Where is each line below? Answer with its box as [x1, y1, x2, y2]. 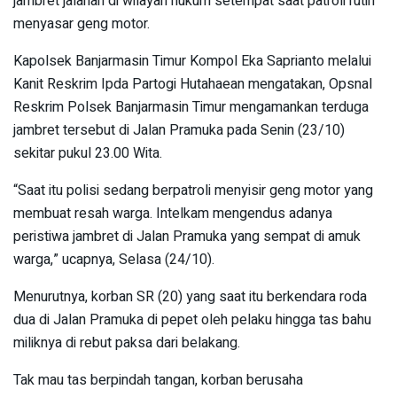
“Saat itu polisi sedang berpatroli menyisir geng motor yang [13, 180, 373, 202]
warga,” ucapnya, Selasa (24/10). [13, 249, 214, 271]
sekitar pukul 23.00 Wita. [13, 143, 162, 165]
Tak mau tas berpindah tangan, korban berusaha [13, 370, 303, 392]
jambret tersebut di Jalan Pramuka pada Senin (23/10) [13, 120, 345, 142]
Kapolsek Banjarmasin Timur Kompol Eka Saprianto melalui [13, 51, 371, 73]
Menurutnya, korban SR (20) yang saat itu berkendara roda [13, 286, 367, 308]
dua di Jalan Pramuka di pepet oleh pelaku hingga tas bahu [13, 309, 371, 331]
